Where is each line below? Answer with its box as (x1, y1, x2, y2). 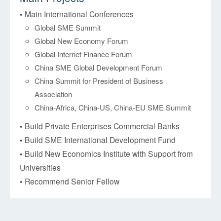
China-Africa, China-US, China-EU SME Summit (35, 102, 191, 113)
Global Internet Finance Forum (35, 49, 133, 60)
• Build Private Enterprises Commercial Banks (20, 120, 180, 132)
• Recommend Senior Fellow (20, 176, 120, 187)
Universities (20, 162, 61, 173)
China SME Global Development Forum (35, 62, 163, 73)
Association (35, 89, 73, 100)
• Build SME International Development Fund (20, 134, 176, 146)
